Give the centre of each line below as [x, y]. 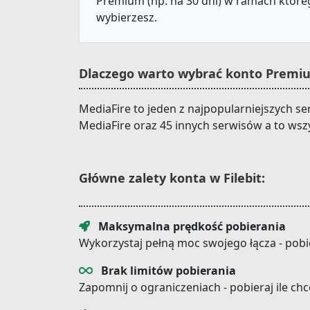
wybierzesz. [127, 17]
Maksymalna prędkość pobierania [192, 226]
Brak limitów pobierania [168, 271]
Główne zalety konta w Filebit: [172, 178]
